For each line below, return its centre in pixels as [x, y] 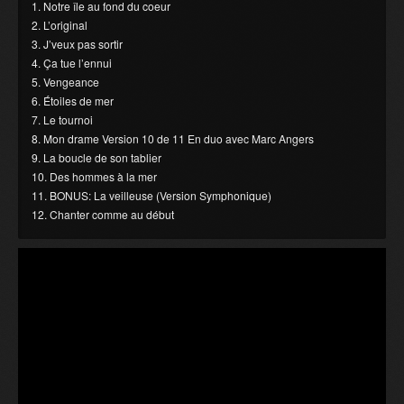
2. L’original [60, 25]
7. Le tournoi [62, 120]
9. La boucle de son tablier [96, 158]
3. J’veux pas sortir [77, 44]
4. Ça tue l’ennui [72, 63]
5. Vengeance [65, 82]
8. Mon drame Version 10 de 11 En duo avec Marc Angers [173, 139]
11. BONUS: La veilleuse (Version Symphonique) [151, 196]
